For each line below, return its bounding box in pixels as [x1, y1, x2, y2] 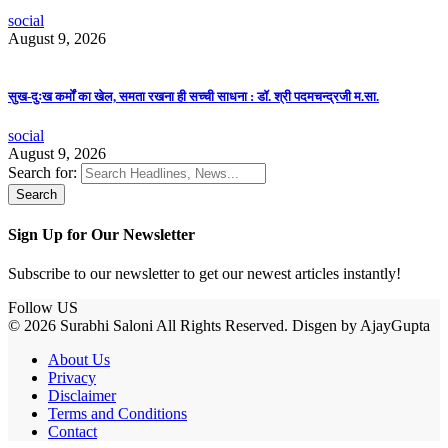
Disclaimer [48, 387, 116, 405]
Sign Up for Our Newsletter [8, 226, 195, 244]
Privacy [48, 369, 96, 387]
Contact [48, 423, 97, 441]
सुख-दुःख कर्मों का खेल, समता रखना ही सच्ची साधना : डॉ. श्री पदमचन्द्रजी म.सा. [8, 88, 379, 104]
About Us [48, 351, 110, 369]
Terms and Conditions [48, 405, 187, 423]
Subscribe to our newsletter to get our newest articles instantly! [8, 265, 401, 283]
